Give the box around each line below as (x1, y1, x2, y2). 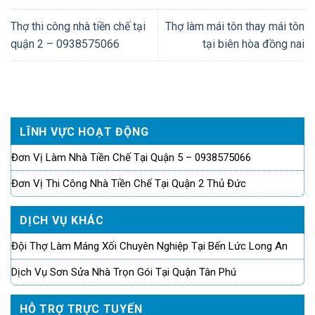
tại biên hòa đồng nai (202, 37, 304, 51)
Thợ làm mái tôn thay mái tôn (165, 20, 304, 34)
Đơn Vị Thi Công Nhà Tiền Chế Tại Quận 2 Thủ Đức (11, 177, 246, 191)
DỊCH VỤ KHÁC (20, 214, 104, 228)
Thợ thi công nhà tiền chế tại (11, 20, 146, 34)
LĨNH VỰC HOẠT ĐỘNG (20, 125, 149, 139)
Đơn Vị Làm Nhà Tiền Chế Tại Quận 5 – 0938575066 (11, 151, 251, 165)
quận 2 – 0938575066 (11, 37, 120, 51)
